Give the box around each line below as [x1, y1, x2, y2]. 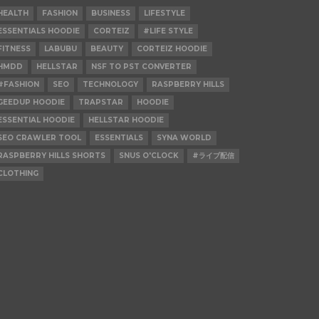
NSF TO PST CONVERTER [90, 61, 192, 71]
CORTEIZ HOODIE [136, 43, 207, 53]
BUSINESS [90, 8, 130, 18]
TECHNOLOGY [82, 79, 138, 89]
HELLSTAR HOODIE [88, 115, 164, 125]
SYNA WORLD [156, 132, 211, 142]
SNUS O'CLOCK [118, 150, 179, 160]
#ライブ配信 [192, 150, 234, 160]
